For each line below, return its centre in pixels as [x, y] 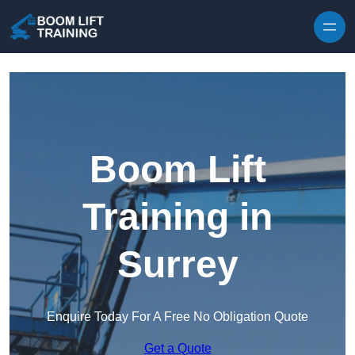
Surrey [177, 265]
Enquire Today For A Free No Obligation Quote [177, 317]
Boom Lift [177, 170]
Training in [177, 217]
